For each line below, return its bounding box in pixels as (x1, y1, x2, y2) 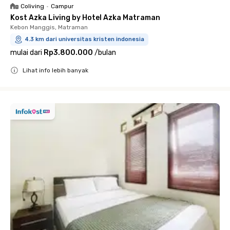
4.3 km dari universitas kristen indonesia (25, 36, 144, 43)
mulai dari (10, 48, 42, 57)
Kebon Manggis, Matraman (10, 24, 88, 31)
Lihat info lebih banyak (23, 67, 88, 74)
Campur (51, 3, 74, 10)
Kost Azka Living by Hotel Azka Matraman (10, 13, 160, 22)
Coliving (21, 3, 44, 10)
